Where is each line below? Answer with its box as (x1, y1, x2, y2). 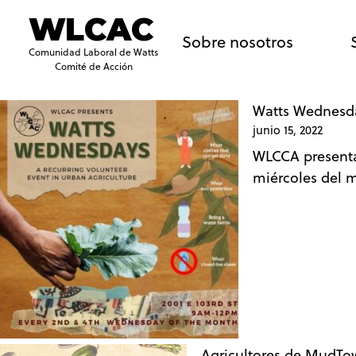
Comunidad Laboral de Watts (29, 45, 158, 59)
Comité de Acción (54, 60, 133, 73)
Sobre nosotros (182, 30, 293, 53)
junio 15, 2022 (253, 122, 323, 138)
